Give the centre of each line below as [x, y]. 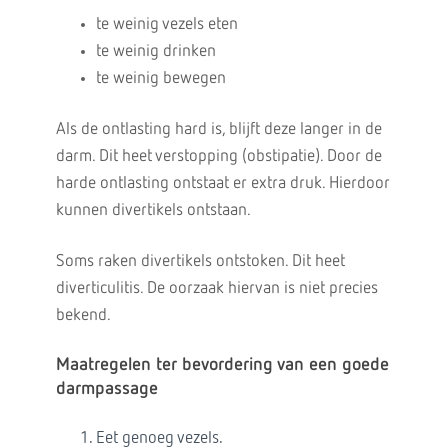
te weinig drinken [155, 51]
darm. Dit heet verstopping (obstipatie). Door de [218, 156]
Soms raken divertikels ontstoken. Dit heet [200, 261]
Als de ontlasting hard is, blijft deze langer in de [218, 129]
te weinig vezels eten [166, 24]
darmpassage [106, 389]
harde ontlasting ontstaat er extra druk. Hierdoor [222, 183]
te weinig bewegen [160, 78]
